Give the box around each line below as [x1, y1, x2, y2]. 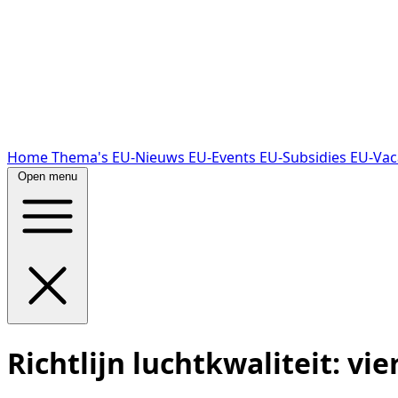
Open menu [18, 170, 77, 184]
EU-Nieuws [112, 147, 188, 168]
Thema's [52, 147, 112, 168]
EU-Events [188, 147, 259, 168]
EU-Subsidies [259, 147, 350, 168]
